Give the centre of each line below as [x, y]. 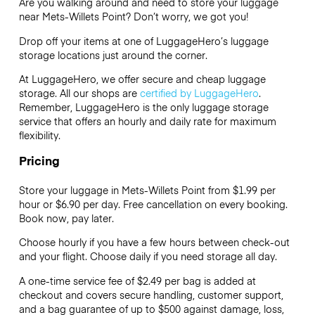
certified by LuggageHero [199, 92]
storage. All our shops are [79, 92]
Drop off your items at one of [87, 40]
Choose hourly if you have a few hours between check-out [154, 242]
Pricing [39, 161]
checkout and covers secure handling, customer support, [151, 294]
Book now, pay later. [66, 218]
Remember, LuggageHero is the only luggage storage [143, 107]
